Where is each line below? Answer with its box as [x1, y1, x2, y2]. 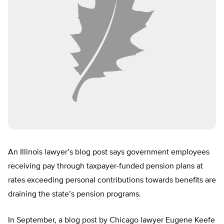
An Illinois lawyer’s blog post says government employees [8, 148, 209, 157]
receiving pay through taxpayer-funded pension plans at [8, 162, 203, 171]
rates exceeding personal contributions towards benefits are [8, 176, 216, 185]
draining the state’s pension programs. [8, 190, 141, 199]
